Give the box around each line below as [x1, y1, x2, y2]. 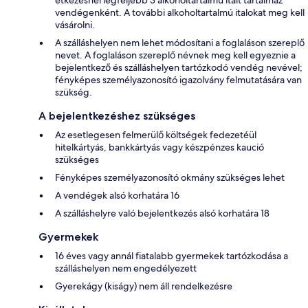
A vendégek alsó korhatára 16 [55, 188, 179, 201]
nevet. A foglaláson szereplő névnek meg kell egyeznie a [55, 48, 296, 61]
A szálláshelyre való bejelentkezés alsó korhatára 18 [55, 206, 269, 219]
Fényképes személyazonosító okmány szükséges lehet [55, 170, 285, 184]
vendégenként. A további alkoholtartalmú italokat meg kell [55, 5, 305, 19]
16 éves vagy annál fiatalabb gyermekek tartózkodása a [55, 249, 288, 262]
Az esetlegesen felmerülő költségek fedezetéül [55, 128, 256, 141]
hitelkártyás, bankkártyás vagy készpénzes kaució [55, 140, 264, 153]
